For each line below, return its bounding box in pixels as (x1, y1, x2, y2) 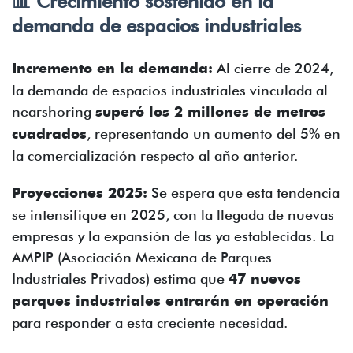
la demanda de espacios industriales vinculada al (12, 82, 328, 98)
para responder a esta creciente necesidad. (12, 314, 288, 331)
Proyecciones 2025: (12, 184, 147, 202)
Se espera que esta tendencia (147, 184, 340, 201)
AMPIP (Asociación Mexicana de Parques (12, 249, 272, 266)
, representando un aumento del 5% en (87, 125, 340, 142)
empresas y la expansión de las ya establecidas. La (12, 228, 334, 244)
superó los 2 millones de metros (95, 103, 325, 121)
